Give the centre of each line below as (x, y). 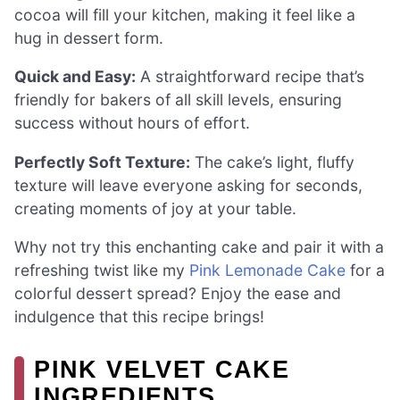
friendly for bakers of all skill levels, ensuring (178, 100)
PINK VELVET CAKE (162, 370)
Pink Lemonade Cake (267, 271)
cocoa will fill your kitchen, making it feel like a (185, 14)
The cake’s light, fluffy (272, 162)
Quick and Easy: (75, 77)
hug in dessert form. (89, 37)
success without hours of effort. (132, 123)
